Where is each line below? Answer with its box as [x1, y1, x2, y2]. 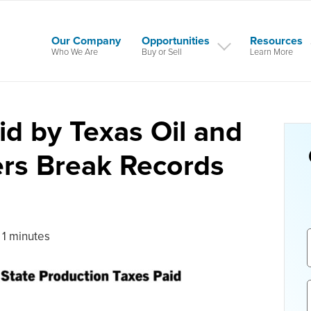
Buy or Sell [141, 48, 182, 57]
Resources [249, 35, 303, 47]
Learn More [249, 48, 293, 57]
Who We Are [51, 48, 98, 57]
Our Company [51, 35, 121, 47]
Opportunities [141, 35, 210, 47]
